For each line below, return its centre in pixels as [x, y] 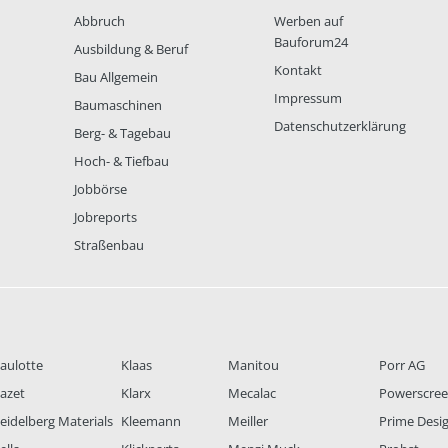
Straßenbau [109, 245]
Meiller [248, 421]
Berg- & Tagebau [122, 133]
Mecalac [252, 393]
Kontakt [298, 70]
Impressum [308, 98]
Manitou [254, 365]
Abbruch [99, 21]
